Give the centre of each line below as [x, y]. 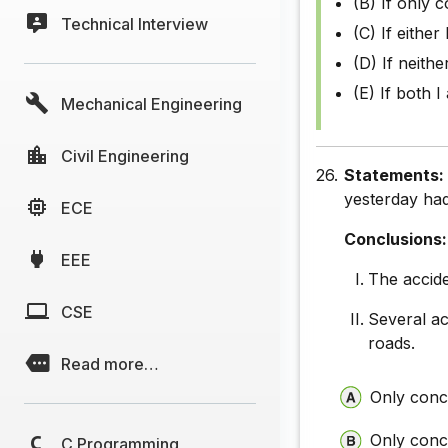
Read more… [110, 363]
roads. [392, 343]
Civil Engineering [125, 155]
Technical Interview [134, 23]
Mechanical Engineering [151, 103]
